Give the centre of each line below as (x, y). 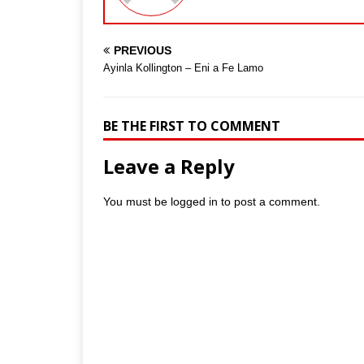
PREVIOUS (143, 50)
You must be (137, 201)
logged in (194, 201)
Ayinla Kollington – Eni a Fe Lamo (183, 67)
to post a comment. (269, 201)
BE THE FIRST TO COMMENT (192, 126)
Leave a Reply (169, 166)
